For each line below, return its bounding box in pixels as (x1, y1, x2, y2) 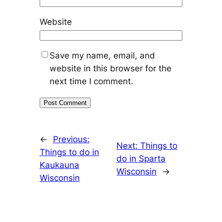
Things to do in (39, 147, 99, 157)
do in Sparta (116, 153, 166, 164)
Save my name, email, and (49, 50, 155, 60)
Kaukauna (39, 160, 79, 170)
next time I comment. (49, 76, 133, 86)
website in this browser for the (49, 63, 171, 73)
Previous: (53, 134, 90, 144)
